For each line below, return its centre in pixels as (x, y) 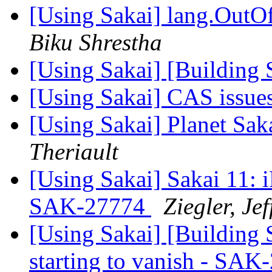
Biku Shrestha (96, 42)
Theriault (74, 152)
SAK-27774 (90, 206)
